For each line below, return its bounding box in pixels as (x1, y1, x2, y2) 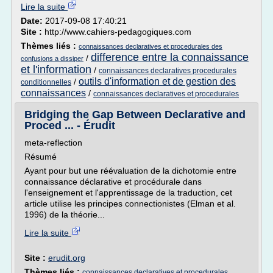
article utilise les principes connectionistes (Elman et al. (24, 199, 236, 208)
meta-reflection (24, 138, 82, 147)
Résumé (24, 152, 57, 161)
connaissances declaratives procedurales (99, 66, 236, 75)
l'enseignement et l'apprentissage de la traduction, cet (24, 188, 232, 197)
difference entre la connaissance (91, 51, 249, 63)
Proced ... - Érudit (24, 119, 115, 132)
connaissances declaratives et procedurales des (79, 43, 222, 50)
